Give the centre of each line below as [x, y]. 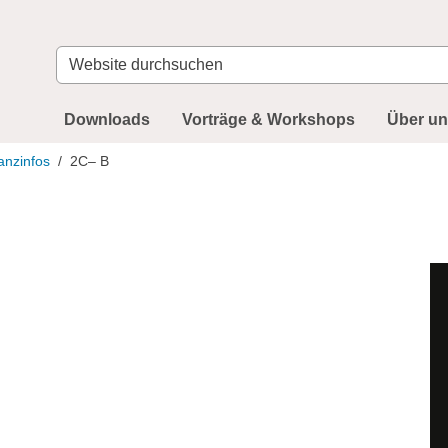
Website [84, 57]
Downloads [107, 120]
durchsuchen [101, 81]
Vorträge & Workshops [268, 120]
